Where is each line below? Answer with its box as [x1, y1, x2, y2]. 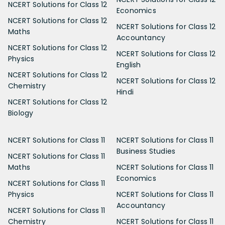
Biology [8, 108, 34, 119]
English [117, 60, 141, 70]
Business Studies [117, 146, 176, 157]
